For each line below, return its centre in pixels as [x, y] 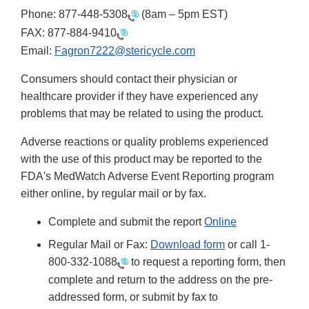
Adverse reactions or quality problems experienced [144, 141]
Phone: [40, 14]
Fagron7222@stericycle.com [125, 50]
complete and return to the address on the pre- [160, 280]
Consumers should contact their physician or [129, 79]
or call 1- [247, 244]
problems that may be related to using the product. [142, 113]
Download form [188, 244]
